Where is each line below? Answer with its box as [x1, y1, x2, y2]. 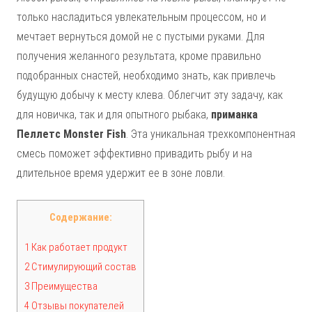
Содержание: [49, 211, 112, 224]
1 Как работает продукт [24, 241, 127, 254]
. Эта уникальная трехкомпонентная [126, 127, 295, 141]
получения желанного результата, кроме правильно [17, 49, 261, 63]
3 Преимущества [24, 280, 97, 293]
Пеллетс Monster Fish [17, 127, 126, 141]
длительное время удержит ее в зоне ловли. [17, 166, 225, 180]
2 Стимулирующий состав [24, 260, 136, 274]
